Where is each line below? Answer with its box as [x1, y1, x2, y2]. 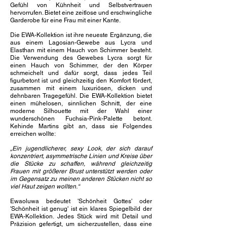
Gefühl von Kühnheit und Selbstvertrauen [10, 2, 152, 9]
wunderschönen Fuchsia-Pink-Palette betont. [10, 115, 152, 122]
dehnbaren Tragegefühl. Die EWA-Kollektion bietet [10, 92, 152, 99]
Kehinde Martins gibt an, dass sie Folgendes [10, 123, 152, 130]
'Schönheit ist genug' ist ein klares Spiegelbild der [10, 205, 152, 212]
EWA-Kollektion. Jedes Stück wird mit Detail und [10, 213, 152, 220]
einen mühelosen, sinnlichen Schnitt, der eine [10, 100, 152, 107]
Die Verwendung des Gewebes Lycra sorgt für [10, 54, 152, 61]
